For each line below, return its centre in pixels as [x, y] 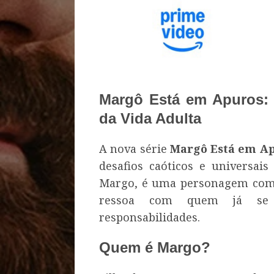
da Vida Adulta [150, 119]
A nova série [135, 149]
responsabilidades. [150, 217]
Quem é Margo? [155, 248]
